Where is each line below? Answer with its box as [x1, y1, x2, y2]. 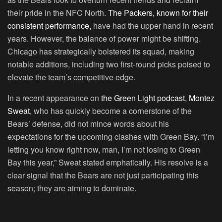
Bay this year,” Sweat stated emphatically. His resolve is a [7, 157, 208, 168]
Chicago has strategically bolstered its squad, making [7, 46, 194, 57]
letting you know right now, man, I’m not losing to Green [7, 144, 200, 156]
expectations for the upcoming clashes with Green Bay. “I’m [7, 131, 214, 143]
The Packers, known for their [108, 7, 208, 19]
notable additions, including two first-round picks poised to [7, 58, 210, 70]
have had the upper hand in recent [91, 20, 213, 32]
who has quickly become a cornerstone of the [32, 105, 192, 117]
